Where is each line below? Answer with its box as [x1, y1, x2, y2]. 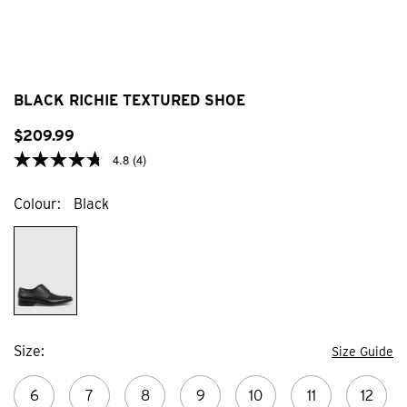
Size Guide [332, 343, 393, 359]
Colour [14, 195, 57, 213]
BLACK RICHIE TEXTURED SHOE [14, 92, 245, 110]
